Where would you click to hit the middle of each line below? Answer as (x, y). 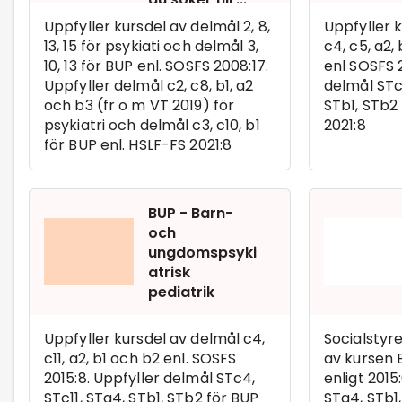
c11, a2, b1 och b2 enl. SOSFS (140, 358)
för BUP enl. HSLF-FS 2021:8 (138, 144)
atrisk (169, 272)
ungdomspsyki (202, 252)
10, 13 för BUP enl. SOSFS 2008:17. (156, 66)
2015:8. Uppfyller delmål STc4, (150, 378)
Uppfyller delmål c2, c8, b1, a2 (149, 85)
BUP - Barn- (191, 213)
